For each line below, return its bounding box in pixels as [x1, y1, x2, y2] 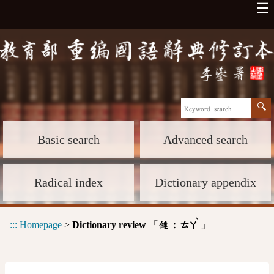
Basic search [37, 132, 100, 146]
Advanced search [163, 132, 248, 146]
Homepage [20, 219, 62, 230]
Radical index [34, 175, 103, 189]
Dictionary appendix [155, 175, 256, 189]
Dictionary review [72, 219, 146, 230]
